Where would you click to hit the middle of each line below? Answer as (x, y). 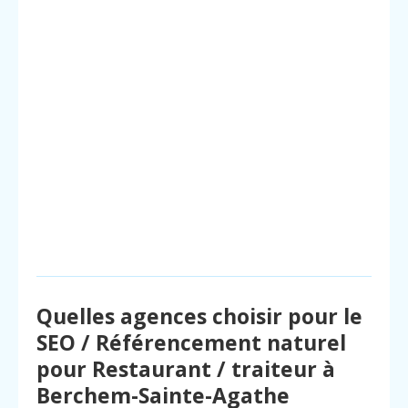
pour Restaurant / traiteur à (186, 369)
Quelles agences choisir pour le (199, 316)
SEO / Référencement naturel (191, 343)
